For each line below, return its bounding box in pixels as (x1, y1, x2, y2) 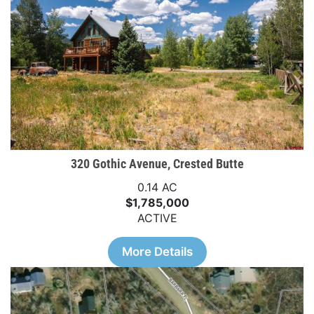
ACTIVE (137, 211, 177, 225)
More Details (121, 245, 193, 259)
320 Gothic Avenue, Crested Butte (70, 156, 244, 171)
